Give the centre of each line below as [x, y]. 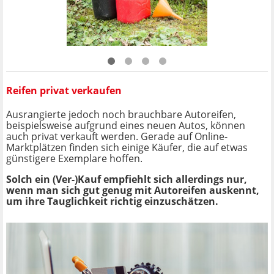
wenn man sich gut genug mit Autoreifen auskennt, [133, 190]
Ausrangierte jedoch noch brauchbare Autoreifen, [121, 114]
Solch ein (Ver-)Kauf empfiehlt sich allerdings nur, [127, 179]
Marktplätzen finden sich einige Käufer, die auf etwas [127, 147]
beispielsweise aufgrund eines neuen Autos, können [126, 125]
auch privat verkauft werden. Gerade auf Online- [117, 136]
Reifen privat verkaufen [64, 90]
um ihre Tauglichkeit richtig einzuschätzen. [112, 201]
